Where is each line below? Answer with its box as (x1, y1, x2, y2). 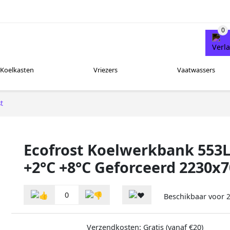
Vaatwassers (177, 65, 215, 75)
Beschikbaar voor (164, 191, 226, 202)
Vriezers (93, 65, 118, 75)
